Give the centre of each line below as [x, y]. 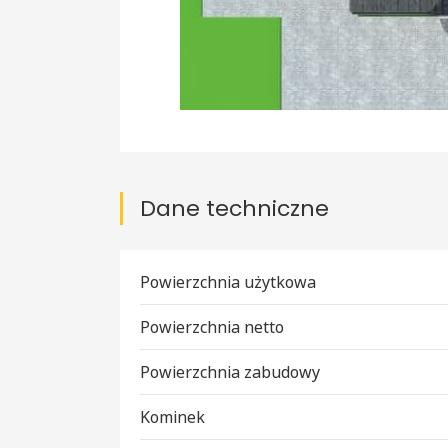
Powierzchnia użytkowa [228, 282]
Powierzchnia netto [212, 327]
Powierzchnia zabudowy [230, 372]
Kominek [172, 417]
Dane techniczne [234, 209]
